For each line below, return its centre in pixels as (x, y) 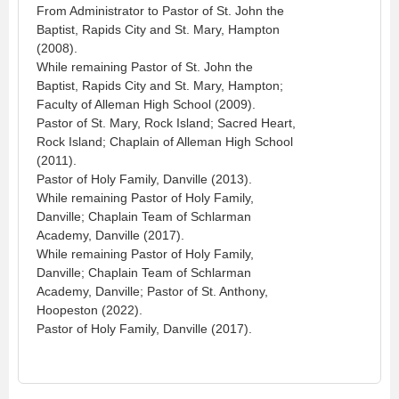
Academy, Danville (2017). (110, 235)
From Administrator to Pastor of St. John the (160, 10)
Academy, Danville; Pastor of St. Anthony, (152, 291)
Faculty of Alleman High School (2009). (146, 104)
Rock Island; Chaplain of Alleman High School (165, 141)
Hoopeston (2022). (90, 309)
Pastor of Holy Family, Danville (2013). (144, 179)
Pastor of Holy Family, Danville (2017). (144, 328)
